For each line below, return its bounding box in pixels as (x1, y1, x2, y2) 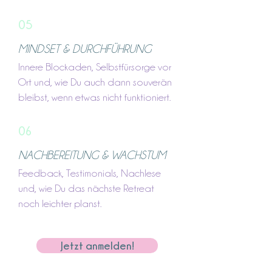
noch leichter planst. (18, 198, 101, 209)
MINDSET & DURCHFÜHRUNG (18, 42, 151, 55)
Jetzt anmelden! (60, 240, 134, 251)
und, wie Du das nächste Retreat (18, 183, 154, 194)
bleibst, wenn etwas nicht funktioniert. (18, 92, 171, 103)
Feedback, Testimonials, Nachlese (18, 168, 161, 178)
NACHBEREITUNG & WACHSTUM (18, 149, 166, 161)
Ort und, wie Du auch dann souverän (18, 76, 172, 87)
